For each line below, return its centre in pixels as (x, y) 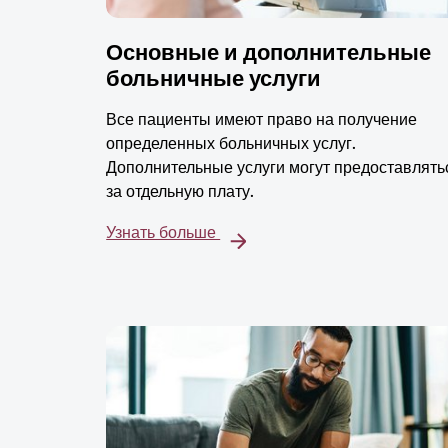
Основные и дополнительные (269, 53)
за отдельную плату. (180, 192)
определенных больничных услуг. (231, 144)
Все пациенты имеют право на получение (262, 120)
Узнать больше (163, 233)
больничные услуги (214, 79)
